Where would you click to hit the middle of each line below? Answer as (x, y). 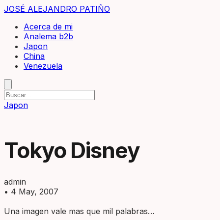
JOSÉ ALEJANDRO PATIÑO (57, 9)
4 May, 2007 (35, 192)
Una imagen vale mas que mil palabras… (79, 211)
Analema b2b (48, 36)
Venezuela (43, 66)
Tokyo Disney (72, 150)
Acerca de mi (48, 27)
